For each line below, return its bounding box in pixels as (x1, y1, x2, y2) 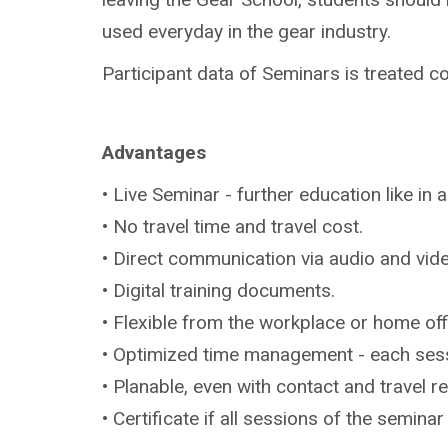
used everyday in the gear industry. (102, 19, 391, 43)
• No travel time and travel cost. (102, 214, 363, 238)
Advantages (102, 140, 206, 164)
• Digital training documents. (102, 278, 335, 302)
